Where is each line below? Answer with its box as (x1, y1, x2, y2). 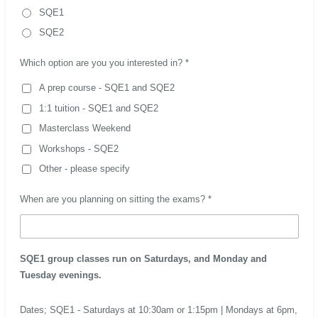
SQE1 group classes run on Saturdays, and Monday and (19, 253, 267, 264)
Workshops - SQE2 (38, 143, 119, 154)
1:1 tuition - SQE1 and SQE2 (38, 102, 158, 114)
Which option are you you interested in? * (19, 57, 189, 69)
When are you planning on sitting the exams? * (19, 194, 212, 205)
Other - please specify (38, 163, 130, 175)
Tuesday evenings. (19, 269, 102, 280)
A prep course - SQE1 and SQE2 (38, 82, 175, 93)
